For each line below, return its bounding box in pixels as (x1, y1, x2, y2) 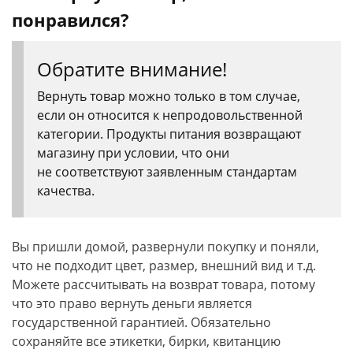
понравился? (12, 8, 129, 32)
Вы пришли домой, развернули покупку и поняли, (12, 238, 319, 255)
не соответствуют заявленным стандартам (37, 163, 297, 180)
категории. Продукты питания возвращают (37, 125, 301, 143)
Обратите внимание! (37, 56, 227, 82)
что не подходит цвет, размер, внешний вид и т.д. (12, 257, 316, 274)
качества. (37, 182, 95, 199)
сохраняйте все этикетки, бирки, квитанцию (12, 333, 281, 350)
